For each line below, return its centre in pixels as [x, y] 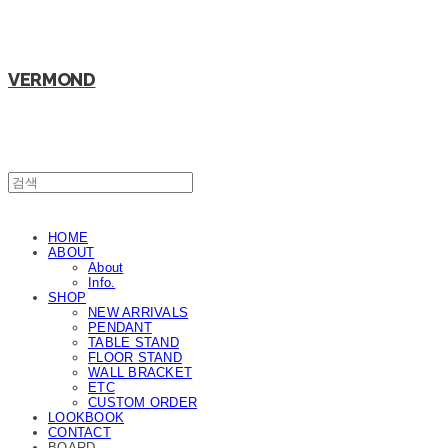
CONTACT [79, 432]
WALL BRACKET [140, 372]
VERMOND [52, 79]
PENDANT [120, 327]
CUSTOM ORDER [143, 402]
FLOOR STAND [135, 357]
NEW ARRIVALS [138, 312]
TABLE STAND [133, 342]
